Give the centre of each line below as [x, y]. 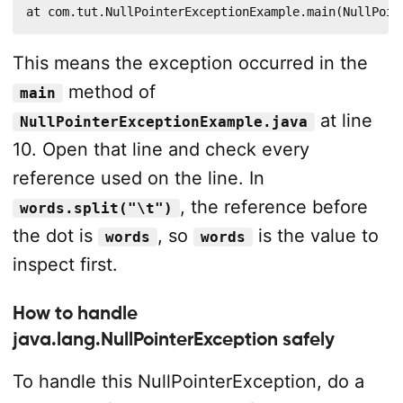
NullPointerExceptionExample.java [163, 122]
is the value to [315, 236]
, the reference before [273, 207]
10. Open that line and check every [161, 149]
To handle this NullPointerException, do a [188, 381]
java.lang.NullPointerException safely [173, 339]
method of [109, 92]
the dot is [55, 236]
